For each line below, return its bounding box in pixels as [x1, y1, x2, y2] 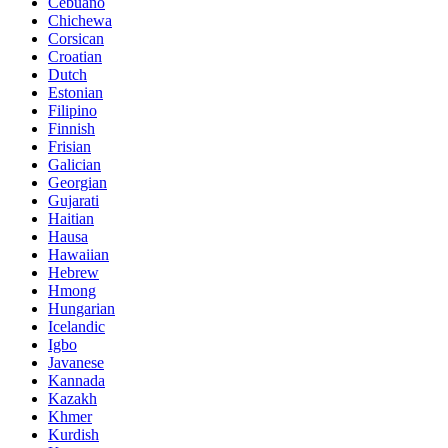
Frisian [48, 137, 91, 155]
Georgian [48, 173, 107, 191]
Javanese [48, 353, 104, 371]
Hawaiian [48, 245, 109, 263]
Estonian [48, 83, 103, 101]
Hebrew [48, 263, 99, 281]
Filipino [48, 101, 97, 119]
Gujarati [48, 191, 99, 209]
